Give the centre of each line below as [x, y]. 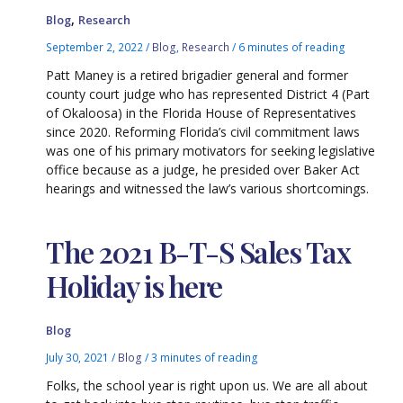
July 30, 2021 [79, 358]
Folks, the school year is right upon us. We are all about [207, 386]
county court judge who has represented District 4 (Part [208, 94]
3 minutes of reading [205, 358]
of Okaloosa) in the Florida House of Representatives [201, 112]
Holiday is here [134, 286]
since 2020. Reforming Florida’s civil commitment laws [203, 131]
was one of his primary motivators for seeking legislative [211, 150]
